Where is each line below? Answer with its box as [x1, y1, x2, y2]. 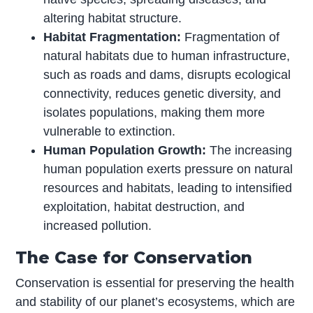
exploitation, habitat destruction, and [43, 200, 245, 214]
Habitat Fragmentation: [43, 30, 182, 45]
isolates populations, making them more [43, 105, 265, 120]
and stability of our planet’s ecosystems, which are [15, 295, 296, 310]
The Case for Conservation [15, 247, 253, 268]
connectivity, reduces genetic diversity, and [43, 87, 282, 101]
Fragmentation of [181, 30, 280, 45]
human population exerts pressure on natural [43, 162, 293, 177]
